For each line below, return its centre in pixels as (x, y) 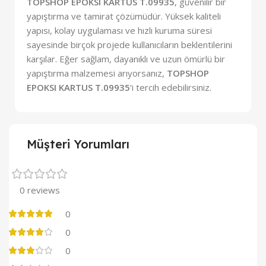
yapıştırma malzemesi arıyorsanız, (97, 73)
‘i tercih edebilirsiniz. (171, 87)
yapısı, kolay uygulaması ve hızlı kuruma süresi (119, 30)
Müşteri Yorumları (78, 144)
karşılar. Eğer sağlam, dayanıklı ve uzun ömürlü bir (126, 58)
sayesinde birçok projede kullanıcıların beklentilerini (129, 44)
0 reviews (40, 190)
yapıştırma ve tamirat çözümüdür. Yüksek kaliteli (124, 16)
